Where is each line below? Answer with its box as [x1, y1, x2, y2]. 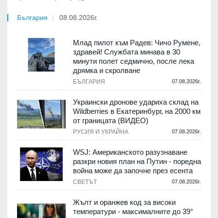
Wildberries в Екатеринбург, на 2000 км [73, 107, 200, 116]
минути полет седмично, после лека [73, 57, 194, 66]
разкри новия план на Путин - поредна [73, 157, 201, 166]
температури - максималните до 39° [73, 207, 193, 216]
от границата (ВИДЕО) [73, 116, 148, 125]
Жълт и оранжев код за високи [73, 198, 176, 207]
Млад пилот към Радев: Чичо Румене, [73, 38, 200, 47]
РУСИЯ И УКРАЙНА [73, 128, 128, 136]
